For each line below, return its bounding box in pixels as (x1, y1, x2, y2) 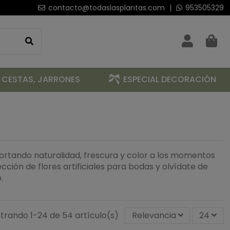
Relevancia (131, 209, 176, 221)
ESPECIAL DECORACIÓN (123, 73, 216, 86)
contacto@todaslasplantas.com (48, 3, 165, 13)
